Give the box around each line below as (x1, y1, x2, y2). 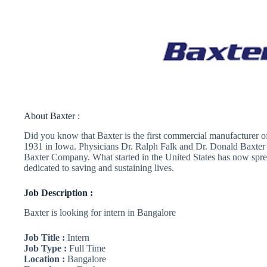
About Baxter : (24, 111, 80, 121)
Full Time (67, 243, 105, 253)
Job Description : (24, 187, 93, 198)
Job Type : (24, 243, 67, 253)
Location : (24, 253, 65, 264)
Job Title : (24, 232, 65, 243)
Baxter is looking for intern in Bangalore (24, 207, 176, 218)
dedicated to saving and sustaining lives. (24, 162, 174, 173)
